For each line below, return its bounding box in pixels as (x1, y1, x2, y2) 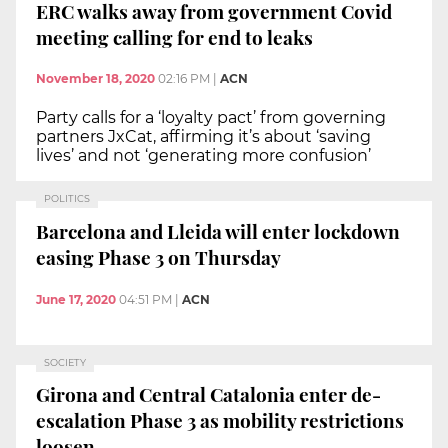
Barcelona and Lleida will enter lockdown (36, 217, 400, 244)
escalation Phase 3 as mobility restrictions (36, 407, 404, 434)
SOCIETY (44, 356, 86, 368)
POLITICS (44, 193, 90, 205)
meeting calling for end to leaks (36, 23, 313, 50)
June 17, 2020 (36, 291, 116, 307)
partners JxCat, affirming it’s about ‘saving (36, 127, 371, 147)
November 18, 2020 (36, 71, 155, 87)
